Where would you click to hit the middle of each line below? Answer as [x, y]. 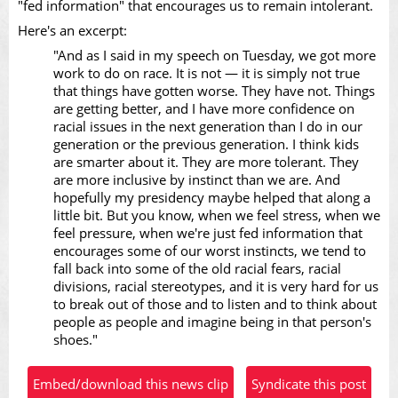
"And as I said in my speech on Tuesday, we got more [215, 55]
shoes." [76, 339]
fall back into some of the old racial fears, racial [197, 268]
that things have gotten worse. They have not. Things [214, 90]
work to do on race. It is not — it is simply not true [207, 72]
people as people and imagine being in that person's [212, 321]
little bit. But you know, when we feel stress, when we [217, 215]
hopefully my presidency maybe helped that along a [212, 197]
